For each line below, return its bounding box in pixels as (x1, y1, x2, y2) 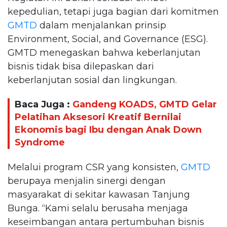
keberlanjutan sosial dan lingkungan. (8, 74, 177, 86)
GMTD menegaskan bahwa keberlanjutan (8, 47, 201, 58)
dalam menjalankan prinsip (37, 19, 166, 31)
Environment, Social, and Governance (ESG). (8, 33, 208, 45)
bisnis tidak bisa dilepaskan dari (8, 60, 154, 72)
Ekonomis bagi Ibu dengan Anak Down (15, 124, 202, 136)
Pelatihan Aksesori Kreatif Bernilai (15, 111, 181, 123)
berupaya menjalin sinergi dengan (8, 175, 166, 186)
